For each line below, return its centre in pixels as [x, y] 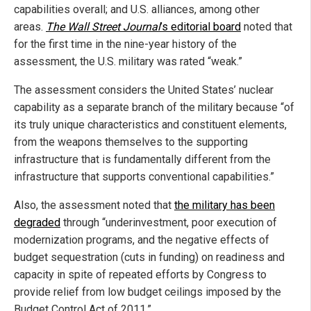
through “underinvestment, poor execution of [169, 223]
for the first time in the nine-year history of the [125, 44]
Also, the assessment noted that [94, 205]
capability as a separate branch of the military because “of [154, 108]
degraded [37, 223]
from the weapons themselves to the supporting [131, 142]
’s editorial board [201, 27]
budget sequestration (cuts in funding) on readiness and [149, 258]
